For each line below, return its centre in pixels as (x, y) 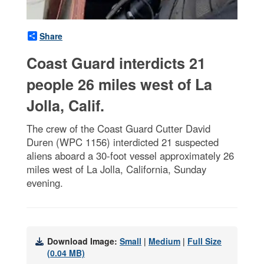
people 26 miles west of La (119, 85)
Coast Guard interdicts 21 (116, 63)
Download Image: (83, 241)
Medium (164, 241)
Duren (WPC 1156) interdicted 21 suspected (123, 142)
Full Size (204, 241)
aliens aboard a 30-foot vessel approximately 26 (130, 156)
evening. (45, 183)
